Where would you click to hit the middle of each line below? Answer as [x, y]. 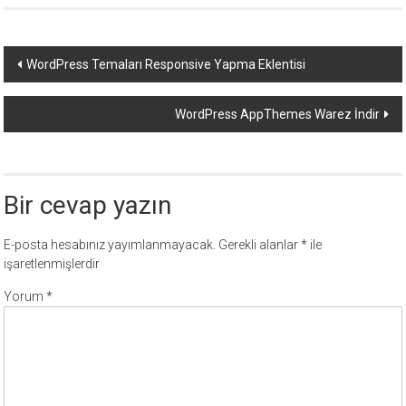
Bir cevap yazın [88, 206]
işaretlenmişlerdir [52, 264]
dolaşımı [51, 94]
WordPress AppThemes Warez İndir [277, 115]
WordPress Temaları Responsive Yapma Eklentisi [166, 65]
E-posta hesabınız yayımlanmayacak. [110, 245]
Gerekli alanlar [260, 245]
